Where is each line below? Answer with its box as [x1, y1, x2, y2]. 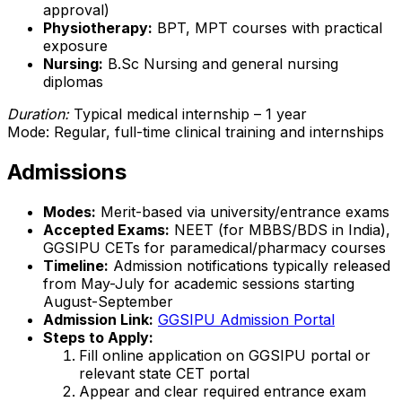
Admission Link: [43, 310, 153, 329]
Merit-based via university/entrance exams [96, 203, 389, 222]
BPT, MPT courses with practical [153, 19, 382, 38]
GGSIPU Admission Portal [158, 310, 335, 329]
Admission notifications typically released [109, 257, 390, 275]
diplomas [43, 73, 103, 92]
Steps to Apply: [43, 328, 153, 347]
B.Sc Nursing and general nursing [103, 55, 338, 74]
